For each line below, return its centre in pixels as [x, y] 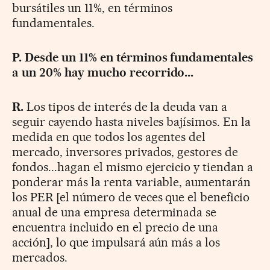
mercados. [40, 258]
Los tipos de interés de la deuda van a [125, 107]
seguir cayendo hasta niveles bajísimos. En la [132, 122]
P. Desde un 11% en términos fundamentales [133, 58]
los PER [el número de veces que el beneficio [131, 197]
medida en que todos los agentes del [109, 137]
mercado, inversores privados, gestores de [125, 152]
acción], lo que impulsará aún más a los [116, 243]
